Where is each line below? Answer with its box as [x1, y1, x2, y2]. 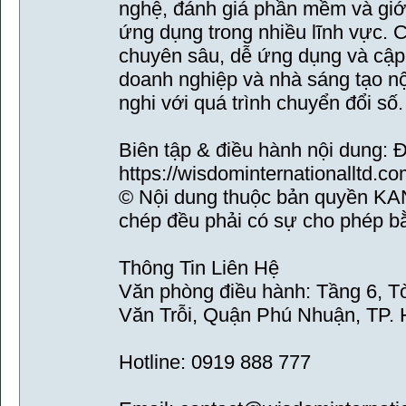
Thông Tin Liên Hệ [119, 256, 279, 279]
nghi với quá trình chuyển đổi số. [119, 92, 403, 114]
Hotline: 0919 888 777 [119, 351, 311, 373]
